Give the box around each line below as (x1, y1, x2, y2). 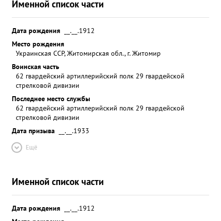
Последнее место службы (12, 94, 90, 103)
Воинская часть (12, 62, 59, 71)
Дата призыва (12, 126, 55, 135)
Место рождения (12, 39, 64, 48)
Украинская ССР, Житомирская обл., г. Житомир (16, 48, 161, 58)
